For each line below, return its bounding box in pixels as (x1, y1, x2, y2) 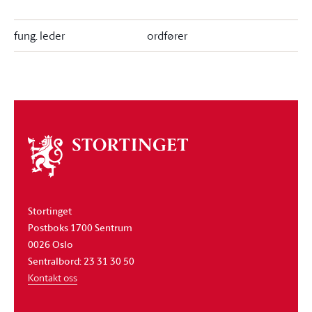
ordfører (147, 28, 187, 43)
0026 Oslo (28, 236, 73, 251)
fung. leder (14, 28, 65, 43)
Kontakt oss (28, 270, 77, 284)
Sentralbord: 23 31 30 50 (28, 253, 134, 268)
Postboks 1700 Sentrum (28, 219, 132, 235)
